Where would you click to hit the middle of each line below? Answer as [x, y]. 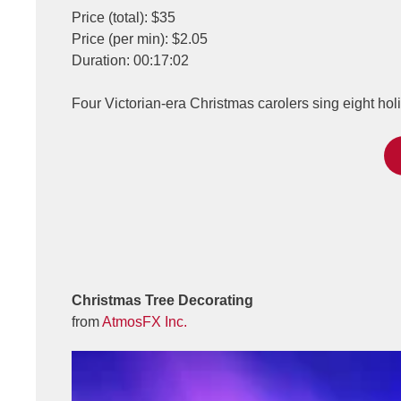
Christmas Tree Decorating [162, 300]
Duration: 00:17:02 [130, 60]
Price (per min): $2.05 [140, 39]
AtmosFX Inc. [145, 322]
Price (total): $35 [124, 17]
